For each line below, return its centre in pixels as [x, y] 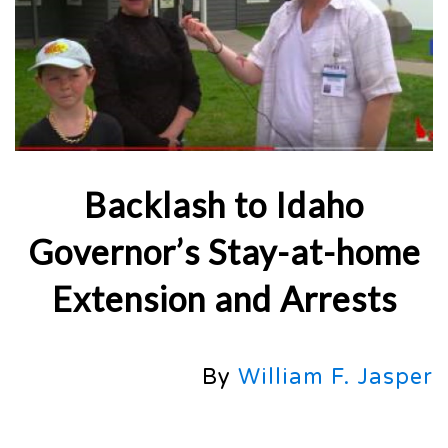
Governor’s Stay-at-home [224, 251]
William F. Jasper [335, 376]
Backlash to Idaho [224, 204]
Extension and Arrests [224, 298]
